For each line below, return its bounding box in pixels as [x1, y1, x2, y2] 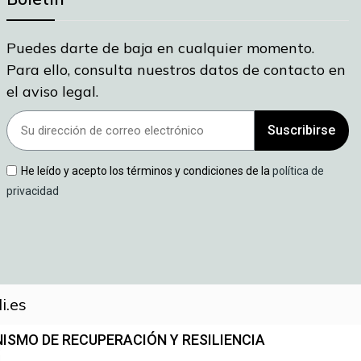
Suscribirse [268, 122, 336, 138]
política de [272, 164, 325, 177]
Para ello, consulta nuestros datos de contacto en [6, 60, 346, 79]
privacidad [6, 184, 60, 197]
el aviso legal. [6, 81, 99, 101]
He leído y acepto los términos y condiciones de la [21, 164, 273, 177]
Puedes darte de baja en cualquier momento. [6, 38, 315, 57]
